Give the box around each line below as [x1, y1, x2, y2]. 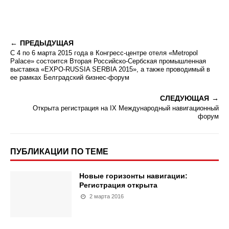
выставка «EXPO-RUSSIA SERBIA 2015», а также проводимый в [10, 65, 210, 73]
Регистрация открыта [79, 181, 157, 189]
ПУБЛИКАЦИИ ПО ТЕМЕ [10, 147, 108, 156]
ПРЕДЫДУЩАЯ [20, 39, 74, 47]
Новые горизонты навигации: [79, 172, 188, 180]
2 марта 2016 [89, 193, 124, 199]
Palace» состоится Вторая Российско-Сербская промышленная [10, 57, 206, 65]
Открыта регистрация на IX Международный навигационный [33, 104, 219, 112]
